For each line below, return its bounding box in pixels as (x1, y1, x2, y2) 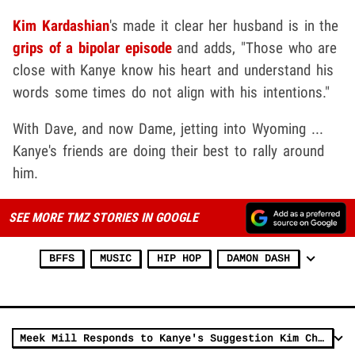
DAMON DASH (227, 253, 290, 265)
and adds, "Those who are (171, 39, 338, 58)
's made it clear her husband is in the (109, 17, 339, 36)
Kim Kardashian (13, 17, 109, 36)
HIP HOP (157, 253, 201, 265)
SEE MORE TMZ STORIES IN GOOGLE (8, 210, 198, 226)
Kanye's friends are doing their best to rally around (13, 142, 324, 161)
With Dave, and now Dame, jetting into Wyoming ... (13, 120, 323, 139)
